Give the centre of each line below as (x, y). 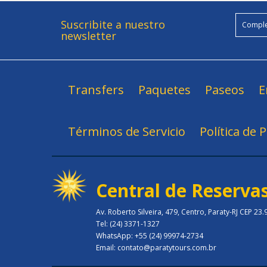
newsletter (89, 36)
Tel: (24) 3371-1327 (128, 224)
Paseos (225, 90)
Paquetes (164, 90)
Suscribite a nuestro (113, 25)
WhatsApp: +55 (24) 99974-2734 (150, 236)
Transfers (96, 90)
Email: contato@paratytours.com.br (156, 248)
